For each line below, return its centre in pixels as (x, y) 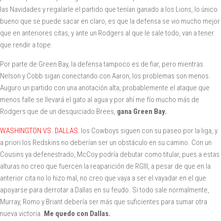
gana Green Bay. (142, 111)
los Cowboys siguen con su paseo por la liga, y (148, 130)
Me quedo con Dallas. (77, 213)
